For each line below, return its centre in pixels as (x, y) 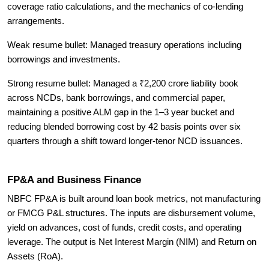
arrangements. (36, 21)
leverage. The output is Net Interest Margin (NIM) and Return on (132, 242)
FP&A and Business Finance (74, 180)
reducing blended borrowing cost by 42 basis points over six (124, 127)
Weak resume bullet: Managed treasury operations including (124, 45)
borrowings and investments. (64, 59)
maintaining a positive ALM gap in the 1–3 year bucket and (121, 112)
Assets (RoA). (35, 256)
